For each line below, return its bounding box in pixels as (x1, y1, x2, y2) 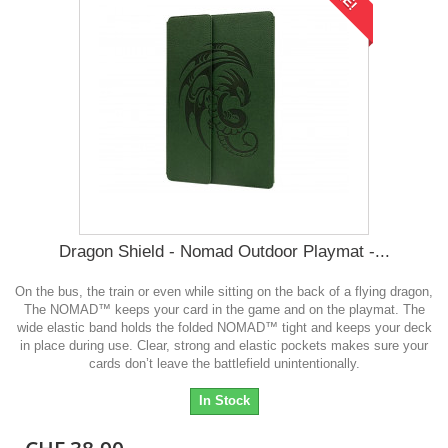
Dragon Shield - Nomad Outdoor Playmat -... (58, 242, 390, 262)
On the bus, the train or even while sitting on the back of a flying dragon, (15, 284, 433, 300)
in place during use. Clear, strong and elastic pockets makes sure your (20, 338, 428, 354)
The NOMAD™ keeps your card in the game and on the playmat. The (23, 302, 425, 318)
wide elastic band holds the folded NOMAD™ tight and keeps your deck (16, 320, 432, 336)
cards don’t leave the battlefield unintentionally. (88, 356, 360, 372)
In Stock (198, 393, 250, 409)
